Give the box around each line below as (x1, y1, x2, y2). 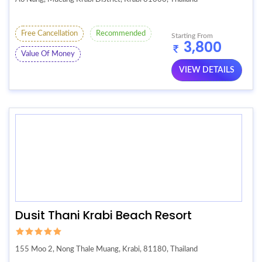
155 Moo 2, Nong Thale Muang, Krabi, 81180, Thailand (15, 246, 198, 254)
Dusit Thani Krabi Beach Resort (15, 206, 192, 223)
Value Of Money (21, 50, 75, 58)
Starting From (171, 32, 213, 39)
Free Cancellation (21, 30, 78, 38)
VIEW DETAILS (179, 65, 235, 74)
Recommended (96, 30, 146, 38)
